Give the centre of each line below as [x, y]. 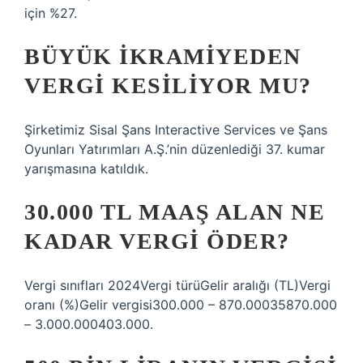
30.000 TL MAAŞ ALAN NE [175, 212]
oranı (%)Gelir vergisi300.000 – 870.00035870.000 [181, 305]
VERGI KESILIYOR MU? [168, 85]
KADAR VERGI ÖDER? [157, 241]
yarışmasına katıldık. [86, 169]
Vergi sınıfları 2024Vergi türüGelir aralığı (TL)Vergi [177, 285]
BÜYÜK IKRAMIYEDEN [163, 56]
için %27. [51, 13]
